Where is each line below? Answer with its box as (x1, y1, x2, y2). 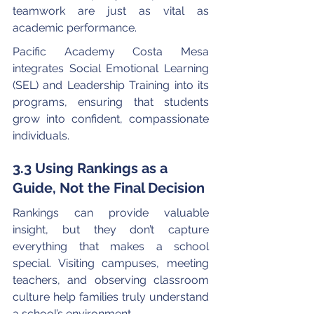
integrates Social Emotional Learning (13, 61, 212, 75)
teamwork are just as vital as (13, 4, 212, 18)
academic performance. (13, 20, 137, 34)
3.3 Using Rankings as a (13, 159, 171, 177)
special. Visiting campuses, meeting (13, 256, 212, 270)
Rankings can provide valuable (13, 205, 212, 219)
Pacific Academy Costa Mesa (13, 44, 212, 58)
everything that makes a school (13, 239, 212, 253)
